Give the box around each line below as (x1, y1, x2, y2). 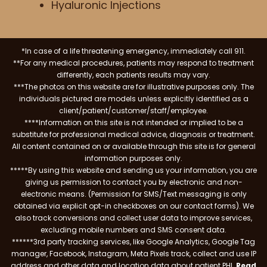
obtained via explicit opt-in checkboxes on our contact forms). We (13, 200, 254, 211)
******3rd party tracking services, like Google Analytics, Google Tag (12, 236, 255, 247)
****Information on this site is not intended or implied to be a (24, 117, 243, 128)
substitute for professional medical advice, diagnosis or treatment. (12, 129, 255, 139)
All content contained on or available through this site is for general (11, 141, 256, 151)
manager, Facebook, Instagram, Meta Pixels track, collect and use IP (11, 248, 256, 259)
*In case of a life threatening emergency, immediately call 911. (21, 45, 246, 56)
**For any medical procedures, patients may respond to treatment (13, 57, 254, 68)
